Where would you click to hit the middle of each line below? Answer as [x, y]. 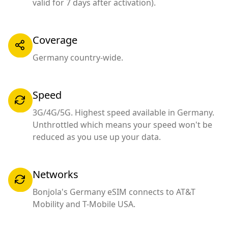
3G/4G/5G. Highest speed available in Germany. [123, 112]
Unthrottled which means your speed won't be [122, 124]
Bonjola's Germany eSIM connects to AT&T [114, 192]
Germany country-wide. [78, 57]
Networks [55, 174]
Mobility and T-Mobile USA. [84, 204]
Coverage [55, 40]
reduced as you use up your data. [97, 137]
